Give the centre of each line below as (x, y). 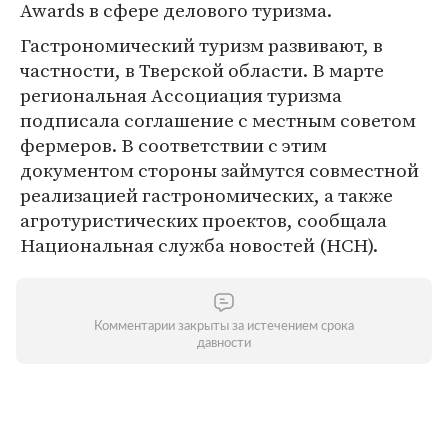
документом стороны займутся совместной (219, 170)
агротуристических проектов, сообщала (203, 220)
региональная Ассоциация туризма (181, 95)
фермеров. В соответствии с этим (173, 145)
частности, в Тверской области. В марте (202, 70)
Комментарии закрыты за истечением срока (224, 326)
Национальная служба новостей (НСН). (199, 245)
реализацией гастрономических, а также (206, 195)
